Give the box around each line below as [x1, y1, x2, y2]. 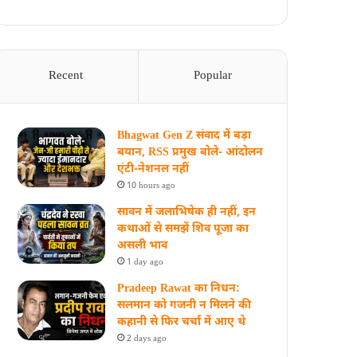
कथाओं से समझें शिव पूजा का [117, 222, 249, 237]
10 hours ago [127, 180, 176, 191]
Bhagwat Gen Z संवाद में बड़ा [117, 128, 252, 143]
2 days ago [127, 333, 167, 344]
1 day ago [127, 257, 164, 268]
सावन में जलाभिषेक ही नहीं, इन [117, 205, 257, 220]
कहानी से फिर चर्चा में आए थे [117, 315, 246, 330]
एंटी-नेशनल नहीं [117, 162, 190, 177]
